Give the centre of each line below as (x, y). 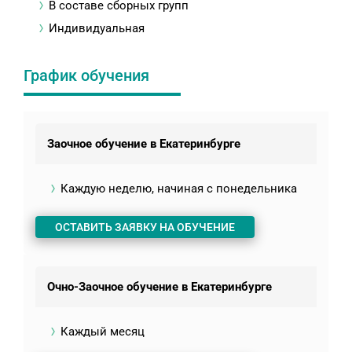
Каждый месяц (103, 332)
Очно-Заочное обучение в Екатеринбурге (159, 287)
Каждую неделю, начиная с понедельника (179, 189)
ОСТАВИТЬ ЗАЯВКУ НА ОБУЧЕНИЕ (145, 227)
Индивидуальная (97, 29)
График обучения (86, 76)
